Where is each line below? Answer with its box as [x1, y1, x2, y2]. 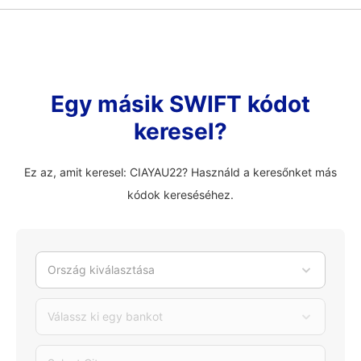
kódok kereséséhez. [127, 188, 234, 201]
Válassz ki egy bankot [48, 309, 163, 323]
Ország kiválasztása [48, 263, 155, 276]
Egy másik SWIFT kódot [51, 90, 310, 118]
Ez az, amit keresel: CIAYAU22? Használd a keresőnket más [24, 165, 337, 179]
